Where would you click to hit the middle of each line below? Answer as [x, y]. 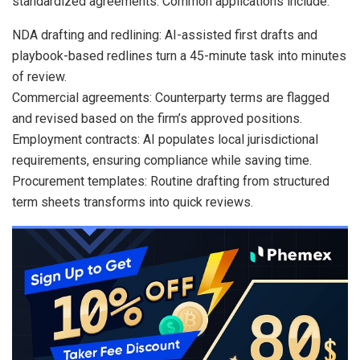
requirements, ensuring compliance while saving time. [162, 160]
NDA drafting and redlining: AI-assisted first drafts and [165, 35]
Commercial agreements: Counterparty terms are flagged [171, 97]
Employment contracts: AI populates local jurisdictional [165, 139]
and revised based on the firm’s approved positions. [157, 118]
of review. [39, 76]
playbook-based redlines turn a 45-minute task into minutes [179, 55]
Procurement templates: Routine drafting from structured [171, 181]
